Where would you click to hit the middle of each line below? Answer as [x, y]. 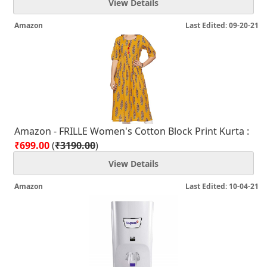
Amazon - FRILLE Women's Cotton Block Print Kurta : [132, 131]
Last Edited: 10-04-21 [222, 186]
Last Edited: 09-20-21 [222, 25]
